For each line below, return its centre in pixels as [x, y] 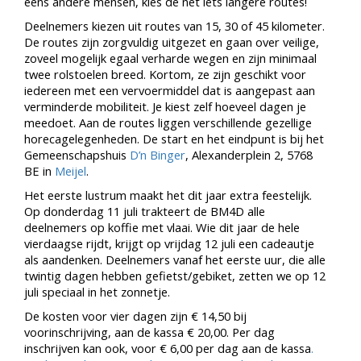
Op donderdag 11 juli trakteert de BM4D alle [145, 211]
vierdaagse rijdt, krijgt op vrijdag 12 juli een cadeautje [169, 243]
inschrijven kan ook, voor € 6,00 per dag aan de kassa [168, 348]
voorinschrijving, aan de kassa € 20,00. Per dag [149, 332]
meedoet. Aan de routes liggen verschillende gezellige [168, 122]
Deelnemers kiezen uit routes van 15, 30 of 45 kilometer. [174, 26]
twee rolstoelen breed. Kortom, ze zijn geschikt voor [165, 74]
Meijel [71, 171]
